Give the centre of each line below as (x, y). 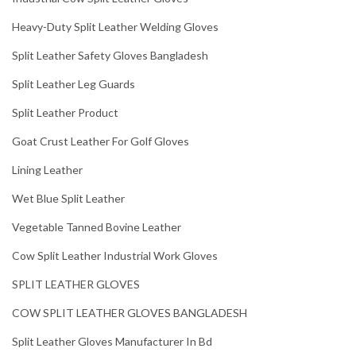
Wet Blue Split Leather (68, 199)
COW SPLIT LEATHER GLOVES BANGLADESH (130, 313)
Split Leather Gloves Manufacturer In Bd (112, 342)
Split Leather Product (65, 113)
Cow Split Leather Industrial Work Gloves (115, 256)
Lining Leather (47, 170)
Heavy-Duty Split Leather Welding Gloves (115, 27)
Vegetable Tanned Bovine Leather (97, 227)
